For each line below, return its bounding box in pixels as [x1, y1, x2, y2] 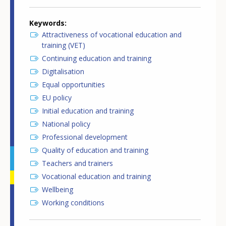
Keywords [29, 18, 65, 28]
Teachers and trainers [42, 158, 113, 168]
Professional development [42, 132, 128, 142]
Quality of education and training [42, 145, 148, 155]
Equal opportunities [42, 80, 105, 90]
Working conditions [42, 198, 104, 208]
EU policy [42, 93, 72, 103]
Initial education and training [42, 106, 134, 116]
